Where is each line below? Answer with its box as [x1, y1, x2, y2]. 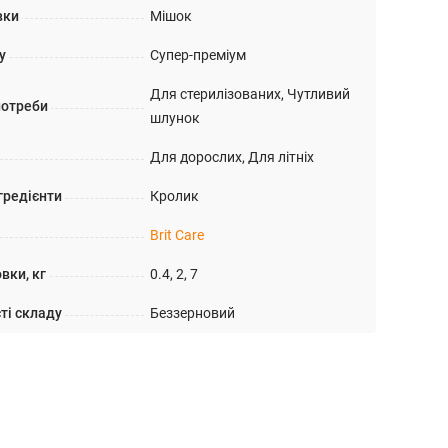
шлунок [149, 110, 200, 126]
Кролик [149, 188, 199, 204]
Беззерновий [149, 305, 235, 321]
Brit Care [149, 227, 204, 243]
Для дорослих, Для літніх [149, 149, 314, 165]
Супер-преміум [149, 47, 246, 63]
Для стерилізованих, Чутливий [149, 86, 350, 102]
